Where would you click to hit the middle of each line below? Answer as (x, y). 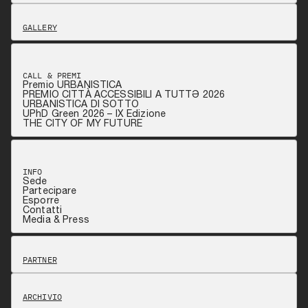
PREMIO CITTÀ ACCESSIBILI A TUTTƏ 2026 (124, 94)
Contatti (43, 209)
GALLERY (40, 27)
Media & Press (56, 219)
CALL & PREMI (52, 75)
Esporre (41, 200)
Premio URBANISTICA (73, 84)
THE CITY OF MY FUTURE (82, 123)
